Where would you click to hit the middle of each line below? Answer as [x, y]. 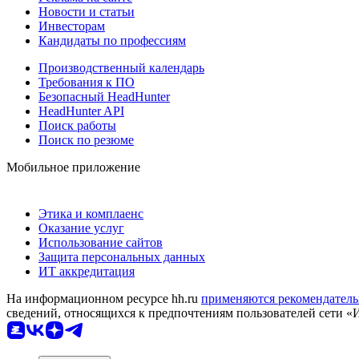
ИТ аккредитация [87, 272]
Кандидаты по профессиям [112, 41]
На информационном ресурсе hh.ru [104, 299]
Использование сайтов [101, 243]
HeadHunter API [81, 111]
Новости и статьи [87, 12]
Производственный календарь [121, 68]
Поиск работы [77, 126]
